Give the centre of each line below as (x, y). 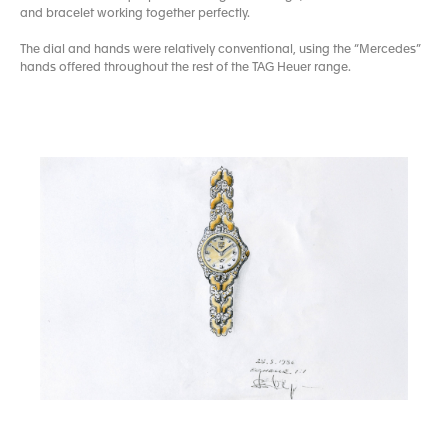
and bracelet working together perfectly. (135, 13)
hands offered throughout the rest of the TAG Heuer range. (185, 67)
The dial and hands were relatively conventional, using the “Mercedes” (220, 49)
